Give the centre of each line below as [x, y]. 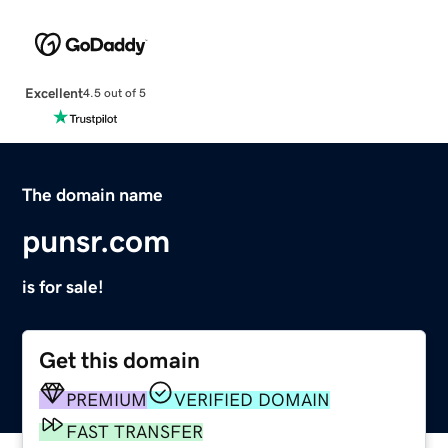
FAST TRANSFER [135, 431]
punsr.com [96, 240]
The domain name [93, 194]
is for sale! [63, 286]
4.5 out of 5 [114, 93]
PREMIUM [107, 399]
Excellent [53, 92]
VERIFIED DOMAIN [252, 399]
